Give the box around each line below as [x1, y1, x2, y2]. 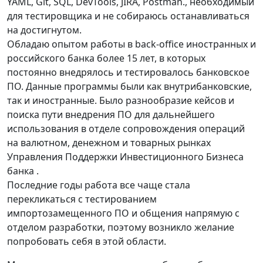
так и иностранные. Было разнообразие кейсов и [7, 94, 234, 107]
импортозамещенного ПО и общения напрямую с [7, 207, 240, 220]
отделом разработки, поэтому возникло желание [7, 221, 234, 234]
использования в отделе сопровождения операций [7, 122, 245, 135]
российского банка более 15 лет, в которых [7, 52, 205, 65]
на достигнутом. [7, 23, 82, 36]
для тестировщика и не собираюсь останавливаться [7, 9, 249, 22]
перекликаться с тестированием [7, 193, 157, 205]
